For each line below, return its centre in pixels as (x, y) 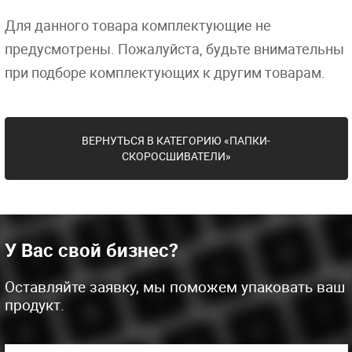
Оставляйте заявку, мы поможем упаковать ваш (174, 287)
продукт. (34, 305)
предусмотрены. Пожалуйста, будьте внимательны (174, 49)
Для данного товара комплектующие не (137, 25)
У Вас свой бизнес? (91, 250)
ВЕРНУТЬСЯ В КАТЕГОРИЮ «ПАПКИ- (176, 140)
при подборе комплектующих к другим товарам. (165, 72)
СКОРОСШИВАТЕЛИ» (176, 156)
